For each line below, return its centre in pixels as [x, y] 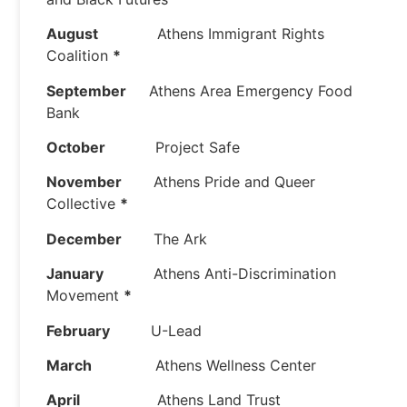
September [87, 90]
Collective [84, 204]
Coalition [80, 56]
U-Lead [156, 330]
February [79, 330]
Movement [85, 296]
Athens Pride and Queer [219, 182]
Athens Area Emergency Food [240, 90]
